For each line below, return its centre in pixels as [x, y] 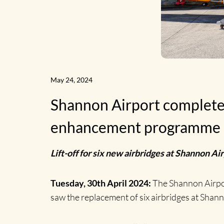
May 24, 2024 [71, 80]
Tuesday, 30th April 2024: [100, 183]
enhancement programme [135, 127]
